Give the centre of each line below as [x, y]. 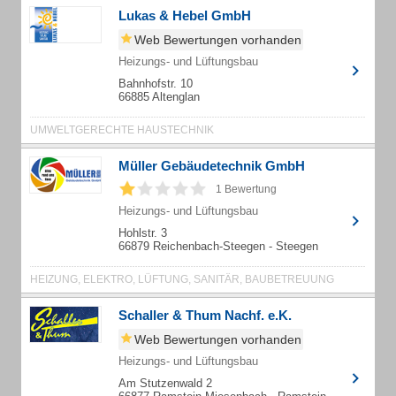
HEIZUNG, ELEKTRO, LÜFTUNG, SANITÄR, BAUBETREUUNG [182, 279]
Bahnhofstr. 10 [156, 84]
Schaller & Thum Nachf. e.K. [205, 315]
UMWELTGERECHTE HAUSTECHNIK [122, 130]
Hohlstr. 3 [143, 233]
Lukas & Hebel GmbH [185, 15]
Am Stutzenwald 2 [165, 383]
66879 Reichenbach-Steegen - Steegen [218, 246]
